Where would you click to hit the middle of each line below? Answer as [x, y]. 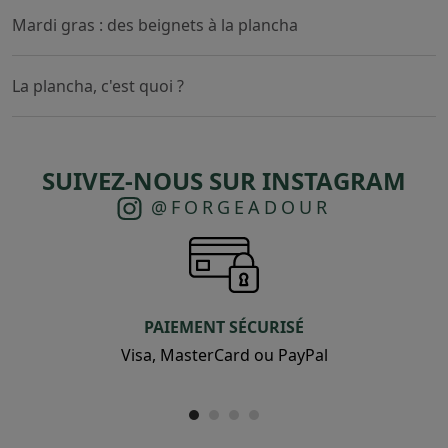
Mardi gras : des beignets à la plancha [155, 24]
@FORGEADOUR [236, 206]
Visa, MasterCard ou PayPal [224, 354]
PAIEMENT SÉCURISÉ [224, 326]
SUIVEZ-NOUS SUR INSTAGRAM [224, 180]
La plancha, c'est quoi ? [98, 85]
